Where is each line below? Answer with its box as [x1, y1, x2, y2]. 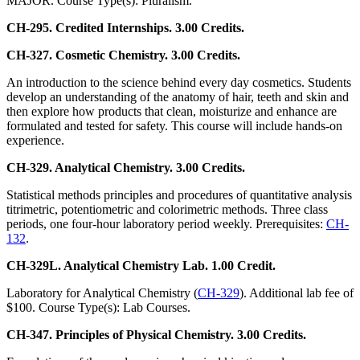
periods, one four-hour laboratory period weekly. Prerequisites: [6, 217, 326, 231]
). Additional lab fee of [239, 286, 354, 301]
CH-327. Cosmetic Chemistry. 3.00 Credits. [6, 48, 240, 63]
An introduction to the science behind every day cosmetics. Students [6, 76, 351, 90]
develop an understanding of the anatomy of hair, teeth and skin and [6, 90, 349, 104]
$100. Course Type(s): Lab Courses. [6, 301, 190, 315]
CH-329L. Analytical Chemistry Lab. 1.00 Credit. [6, 259, 276, 273]
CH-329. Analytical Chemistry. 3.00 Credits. [6, 161, 245, 175]
